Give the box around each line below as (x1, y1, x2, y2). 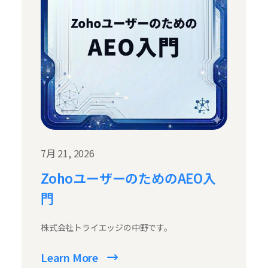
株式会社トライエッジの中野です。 (41, 221, 172, 234)
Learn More (41, 249, 98, 266)
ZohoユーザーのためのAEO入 (41, 168, 216, 188)
